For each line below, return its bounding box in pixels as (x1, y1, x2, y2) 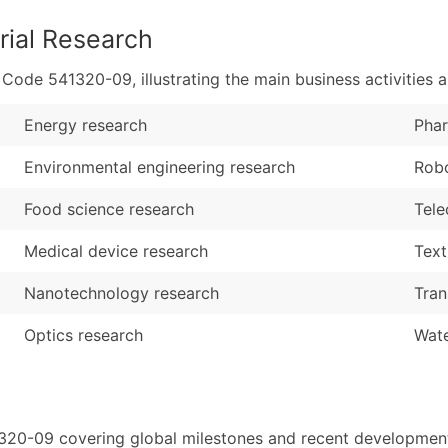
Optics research (24, 324, 143, 345)
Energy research (24, 114, 147, 135)
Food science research (24, 198, 194, 219)
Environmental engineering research (24, 156, 295, 177)
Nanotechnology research (24, 282, 219, 303)
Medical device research (24, 240, 208, 261)
